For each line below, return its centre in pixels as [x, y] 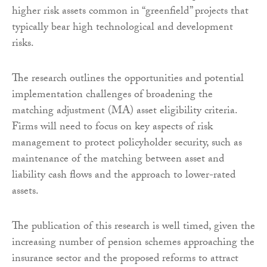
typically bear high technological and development [122, 29]
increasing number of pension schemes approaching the [133, 244]
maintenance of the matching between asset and [118, 160]
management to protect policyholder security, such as [127, 144]
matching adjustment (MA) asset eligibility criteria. [125, 112]
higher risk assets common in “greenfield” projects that [130, 13]
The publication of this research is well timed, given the [133, 228]
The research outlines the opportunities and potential [128, 80]
